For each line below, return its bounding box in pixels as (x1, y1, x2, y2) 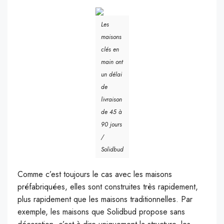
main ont (100, 57, 123, 67)
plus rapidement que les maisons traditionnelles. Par (17, 193, 192, 205)
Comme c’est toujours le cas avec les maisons (17, 168, 172, 180)
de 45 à (100, 107, 122, 117)
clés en (100, 45, 119, 54)
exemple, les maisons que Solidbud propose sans (17, 206, 185, 218)
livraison (100, 95, 122, 104)
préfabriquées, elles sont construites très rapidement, (17, 181, 198, 193)
